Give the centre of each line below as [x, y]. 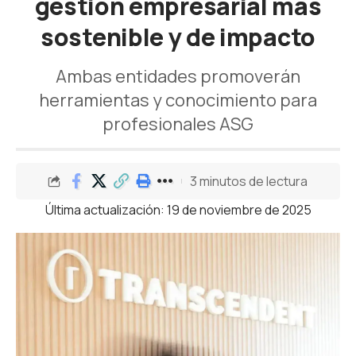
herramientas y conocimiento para [178, 100]
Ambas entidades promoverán [178, 76]
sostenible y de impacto [178, 37]
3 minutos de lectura [249, 181]
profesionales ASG [178, 124]
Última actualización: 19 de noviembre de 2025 [178, 210]
